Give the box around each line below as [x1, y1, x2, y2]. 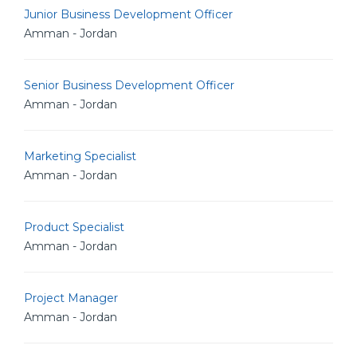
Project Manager [24, 291, 118, 305]
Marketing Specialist [24, 149, 136, 163]
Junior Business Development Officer [24, 7, 233, 22]
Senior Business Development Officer [24, 78, 234, 92]
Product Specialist [24, 220, 124, 234]
